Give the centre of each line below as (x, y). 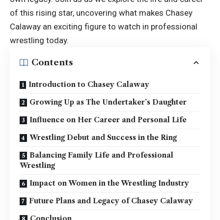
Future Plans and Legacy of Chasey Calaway (111, 201)
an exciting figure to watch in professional (119, 26)
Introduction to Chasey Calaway (89, 84)
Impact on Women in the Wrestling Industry (109, 183)
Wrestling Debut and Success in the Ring (103, 137)
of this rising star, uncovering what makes (88, 13)
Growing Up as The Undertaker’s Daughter (108, 102)
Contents (52, 63)
